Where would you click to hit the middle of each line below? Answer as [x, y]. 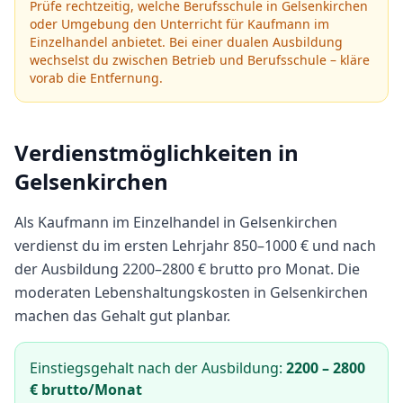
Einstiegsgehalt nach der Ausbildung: [158, 368]
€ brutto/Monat [86, 390]
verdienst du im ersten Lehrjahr [124, 246]
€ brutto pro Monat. [264, 269]
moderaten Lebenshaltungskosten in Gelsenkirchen [191, 292]
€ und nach [336, 246]
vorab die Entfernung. [96, 78]
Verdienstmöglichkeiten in [157, 152]
